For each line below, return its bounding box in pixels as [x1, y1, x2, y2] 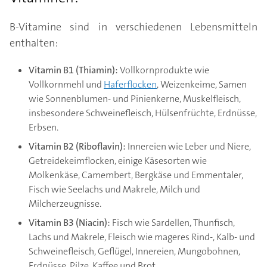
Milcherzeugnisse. [29, 197, 101, 210]
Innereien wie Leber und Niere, [126, 140, 251, 153]
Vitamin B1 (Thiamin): [29, 64, 118, 77]
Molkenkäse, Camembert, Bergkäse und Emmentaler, [29, 169, 243, 182]
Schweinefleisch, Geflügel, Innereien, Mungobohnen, [29, 245, 240, 258]
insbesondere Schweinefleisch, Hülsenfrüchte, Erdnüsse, [29, 107, 257, 120]
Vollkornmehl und [29, 78, 104, 91]
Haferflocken [104, 78, 157, 91]
